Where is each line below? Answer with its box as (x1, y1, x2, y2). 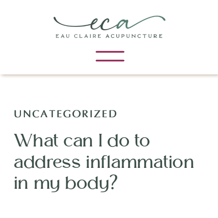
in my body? (14, 171, 118, 194)
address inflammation (14, 150, 195, 173)
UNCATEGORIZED (14, 109, 118, 120)
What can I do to (14, 129, 150, 152)
